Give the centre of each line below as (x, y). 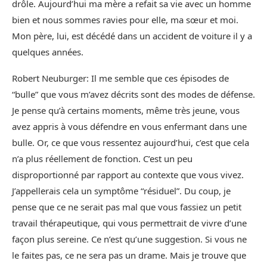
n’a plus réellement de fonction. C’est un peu (102, 159)
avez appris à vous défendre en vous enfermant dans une (129, 126)
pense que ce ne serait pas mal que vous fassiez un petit (127, 207)
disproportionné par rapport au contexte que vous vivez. (128, 175)
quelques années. (48, 52)
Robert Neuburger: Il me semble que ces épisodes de (120, 78)
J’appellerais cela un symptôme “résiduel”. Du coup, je (121, 191)
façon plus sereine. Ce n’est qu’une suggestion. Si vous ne (129, 239)
